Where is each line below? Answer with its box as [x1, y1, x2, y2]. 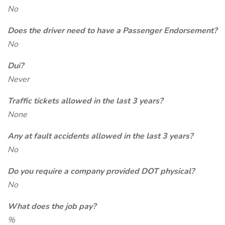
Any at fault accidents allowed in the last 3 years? [8, 131, 193, 142]
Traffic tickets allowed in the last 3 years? [8, 95, 163, 106]
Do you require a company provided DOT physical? [8, 166, 194, 177]
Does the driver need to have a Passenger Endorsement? [8, 25, 217, 36]
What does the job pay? [8, 201, 96, 212]
